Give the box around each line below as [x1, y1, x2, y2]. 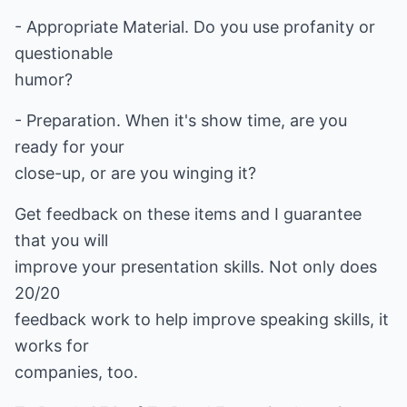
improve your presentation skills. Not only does [15, 257, 377, 276]
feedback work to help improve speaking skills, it [15, 310, 389, 329]
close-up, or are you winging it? [15, 164, 256, 183]
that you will [15, 231, 108, 250]
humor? [15, 70, 73, 89]
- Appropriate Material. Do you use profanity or [15, 17, 375, 36]
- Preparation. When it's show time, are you [15, 111, 347, 130]
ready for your [15, 137, 124, 156]
